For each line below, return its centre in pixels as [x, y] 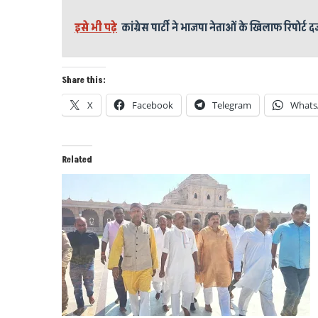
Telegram [232, 105]
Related [77, 160]
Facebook [153, 105]
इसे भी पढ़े [96, 27]
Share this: [84, 80]
